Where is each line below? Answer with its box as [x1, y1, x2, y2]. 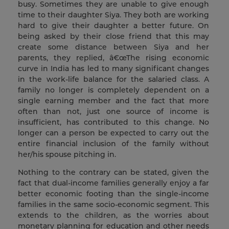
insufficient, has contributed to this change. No [18, 118, 209, 127]
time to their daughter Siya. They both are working [18, 10, 209, 20]
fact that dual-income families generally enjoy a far [18, 178, 209, 188]
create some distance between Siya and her [18, 42, 209, 52]
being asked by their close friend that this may [18, 32, 209, 41]
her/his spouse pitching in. [18, 150, 116, 159]
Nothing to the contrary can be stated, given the [18, 168, 209, 177]
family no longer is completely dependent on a [18, 85, 209, 95]
